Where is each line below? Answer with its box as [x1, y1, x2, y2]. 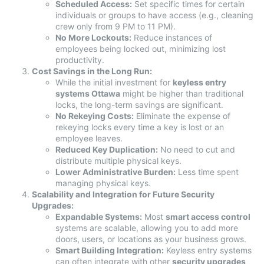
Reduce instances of [131, 32, 212, 42]
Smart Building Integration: [55, 245, 164, 255]
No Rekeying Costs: [55, 110, 134, 121]
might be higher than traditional [120, 88, 243, 98]
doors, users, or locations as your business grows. [55, 233, 246, 244]
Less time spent [176, 166, 239, 177]
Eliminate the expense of [134, 110, 230, 121]
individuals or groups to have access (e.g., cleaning [55, 9, 253, 20]
